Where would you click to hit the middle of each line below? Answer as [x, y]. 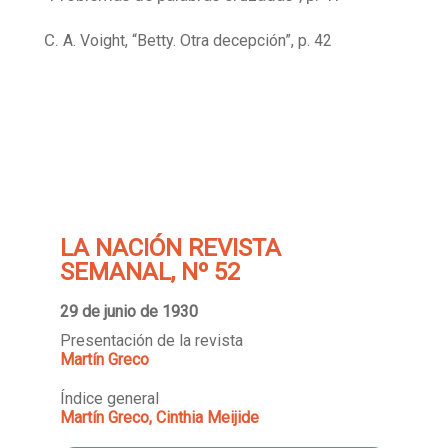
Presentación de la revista [151, 340]
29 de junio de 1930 [129, 311]
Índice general [109, 398]
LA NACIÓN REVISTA [170, 247]
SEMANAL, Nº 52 [150, 271]
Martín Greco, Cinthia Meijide [159, 417]
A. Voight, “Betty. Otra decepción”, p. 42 [198, 41]
